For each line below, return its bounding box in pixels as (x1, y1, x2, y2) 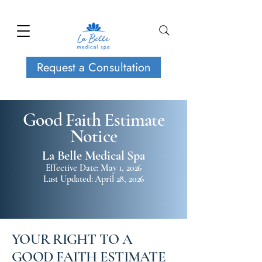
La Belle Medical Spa (42, 148, 145, 163)
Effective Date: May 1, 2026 (45, 162, 142, 174)
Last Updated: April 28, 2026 (43, 173, 144, 185)
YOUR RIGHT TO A (12, 230, 132, 248)
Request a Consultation (36, 58, 151, 76)
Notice (70, 125, 117, 147)
